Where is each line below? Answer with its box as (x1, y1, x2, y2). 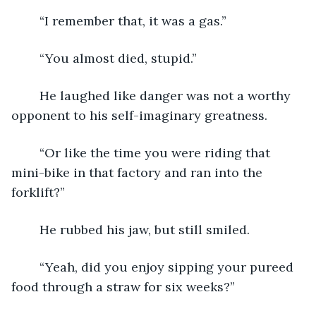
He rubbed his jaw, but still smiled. (39, 221, 250, 238)
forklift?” (11, 183, 65, 200)
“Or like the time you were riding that (25, 144, 39, 161)
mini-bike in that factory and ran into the (11, 164, 266, 181)
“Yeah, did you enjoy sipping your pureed (25, 258, 39, 275)
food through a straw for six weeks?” (11, 278, 235, 295)
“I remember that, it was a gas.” (39, 12, 226, 29)
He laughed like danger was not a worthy (25, 87, 39, 104)
